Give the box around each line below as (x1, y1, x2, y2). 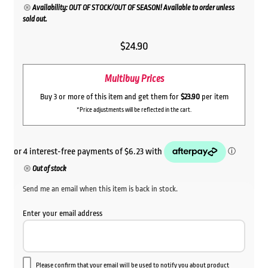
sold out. (22, 15, 47, 24)
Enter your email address (22, 208, 102, 218)
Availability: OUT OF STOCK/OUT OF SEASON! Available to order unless (32, 4, 235, 13)
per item (199, 92, 229, 101)
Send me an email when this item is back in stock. (22, 184, 178, 193)
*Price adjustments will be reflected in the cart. (77, 106, 191, 114)
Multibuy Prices (104, 74, 164, 85)
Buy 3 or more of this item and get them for (39, 92, 181, 101)
